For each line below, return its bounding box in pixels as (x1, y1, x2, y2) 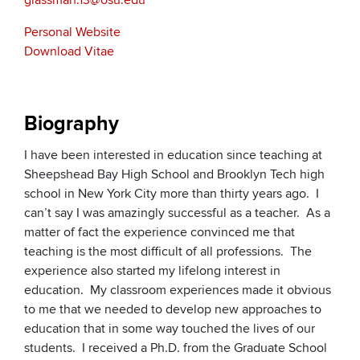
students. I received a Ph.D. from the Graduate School (24, 340, 327, 357)
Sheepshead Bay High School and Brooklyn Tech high (24, 166, 325, 183)
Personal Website (24, 24, 121, 41)
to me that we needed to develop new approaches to (24, 301, 321, 318)
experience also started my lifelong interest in (24, 263, 280, 280)
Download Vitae (24, 43, 114, 60)
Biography (24, 112, 119, 137)
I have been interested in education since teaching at (24, 147, 322, 164)
